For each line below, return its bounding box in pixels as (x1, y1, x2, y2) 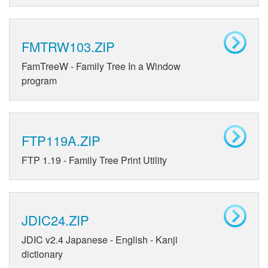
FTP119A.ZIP (22, 131, 100, 150)
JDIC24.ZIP (22, 211, 89, 230)
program (22, 74, 57, 88)
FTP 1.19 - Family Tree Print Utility (22, 153, 167, 167)
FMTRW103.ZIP (22, 37, 115, 56)
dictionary (22, 247, 63, 261)
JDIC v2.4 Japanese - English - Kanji (22, 233, 178, 247)
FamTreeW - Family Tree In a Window (22, 59, 181, 74)
